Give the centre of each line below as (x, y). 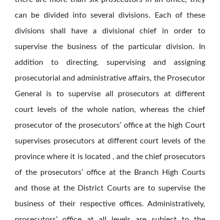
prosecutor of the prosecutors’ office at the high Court (110, 125)
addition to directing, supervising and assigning (110, 63)
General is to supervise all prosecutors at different (110, 94)
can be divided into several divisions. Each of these (110, 15)
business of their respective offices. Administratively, (110, 204)
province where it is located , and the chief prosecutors (110, 157)
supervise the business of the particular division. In (110, 47)
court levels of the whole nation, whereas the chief (110, 110)
